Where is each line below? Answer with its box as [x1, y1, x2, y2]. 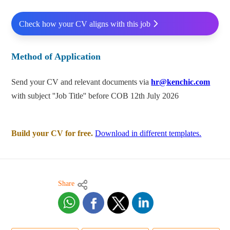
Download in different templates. [95, 129, 202, 138]
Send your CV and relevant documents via [11, 78, 151, 87]
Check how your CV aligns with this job [18, 19, 150, 28]
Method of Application [11, 51, 101, 62]
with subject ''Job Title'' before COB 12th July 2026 [11, 91, 179, 101]
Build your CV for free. [11, 129, 93, 138]
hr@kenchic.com [151, 78, 210, 87]
